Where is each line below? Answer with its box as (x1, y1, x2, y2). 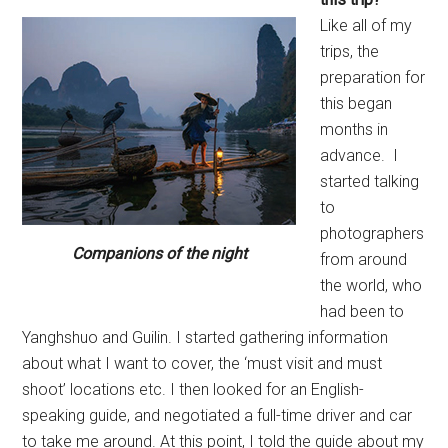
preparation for (320, 68, 426, 88)
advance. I (320, 146, 399, 166)
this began (320, 94, 393, 114)
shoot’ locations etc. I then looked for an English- (22, 380, 365, 400)
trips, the (320, 42, 380, 62)
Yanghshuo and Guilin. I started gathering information (22, 328, 389, 348)
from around (320, 250, 408, 270)
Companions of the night (71, 244, 247, 264)
